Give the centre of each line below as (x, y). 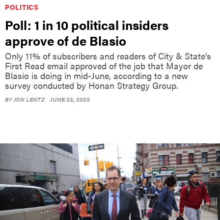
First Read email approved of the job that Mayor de (104, 66)
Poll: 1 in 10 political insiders (87, 25)
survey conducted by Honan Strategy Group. (92, 85)
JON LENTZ (29, 99)
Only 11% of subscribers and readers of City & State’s (108, 56)
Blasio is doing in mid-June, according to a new (96, 76)
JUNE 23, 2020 (70, 99)
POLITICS (22, 7)
